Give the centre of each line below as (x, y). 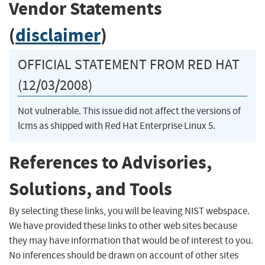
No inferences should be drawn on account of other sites (124, 255)
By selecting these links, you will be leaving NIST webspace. (129, 211)
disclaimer (58, 35)
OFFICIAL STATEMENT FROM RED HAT (129, 64)
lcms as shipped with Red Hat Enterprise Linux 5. (117, 125)
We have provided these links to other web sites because (123, 225)
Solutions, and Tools (91, 189)
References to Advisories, (110, 163)
